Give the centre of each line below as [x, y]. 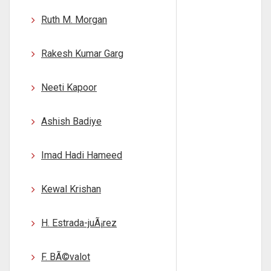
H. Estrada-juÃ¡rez [79, 223]
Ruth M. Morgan [74, 20]
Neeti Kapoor [69, 87]
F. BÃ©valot [66, 257]
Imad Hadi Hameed [82, 155]
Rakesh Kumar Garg [82, 54]
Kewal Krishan [71, 189]
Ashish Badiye [71, 121]
